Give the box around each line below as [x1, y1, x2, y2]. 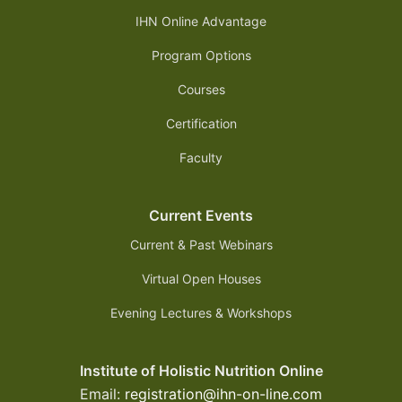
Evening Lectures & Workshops [110, 305, 292, 321]
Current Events [149, 206, 253, 225]
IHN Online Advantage [135, 13, 267, 30]
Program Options [151, 48, 251, 64]
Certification [165, 116, 237, 132]
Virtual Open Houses [141, 271, 261, 287]
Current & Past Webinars [129, 237, 273, 253]
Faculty [179, 150, 223, 166]
